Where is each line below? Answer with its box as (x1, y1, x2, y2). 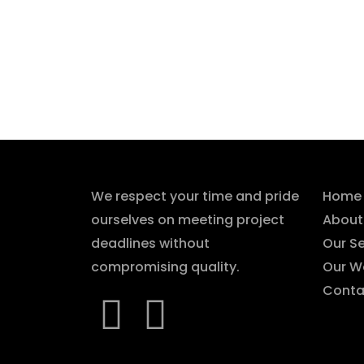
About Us (91, 143, 188, 172)
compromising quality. (91, 258, 240, 276)
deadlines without (91, 234, 210, 253)
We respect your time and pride (91, 187, 299, 206)
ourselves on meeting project (91, 210, 284, 229)
